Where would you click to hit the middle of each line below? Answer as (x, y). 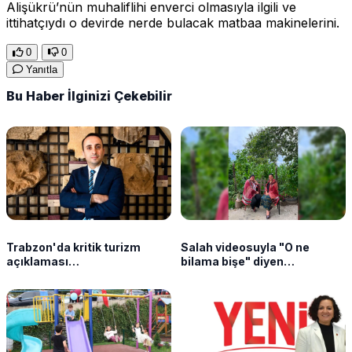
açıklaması (37, 261)
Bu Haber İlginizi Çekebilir (89, 96)
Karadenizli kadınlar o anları (258, 275)
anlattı (199, 289)
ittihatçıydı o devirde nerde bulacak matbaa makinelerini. (173, 22)
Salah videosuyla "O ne (245, 247)
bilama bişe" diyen (232, 261)
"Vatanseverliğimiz (60, 275)
